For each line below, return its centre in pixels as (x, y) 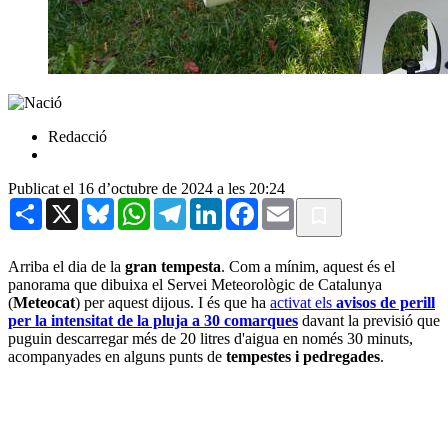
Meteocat (44, 302)
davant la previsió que (369, 320)
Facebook (289, 205)
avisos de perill (385, 302)
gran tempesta (173, 266)
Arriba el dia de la (66, 266)
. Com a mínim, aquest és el (308, 266)
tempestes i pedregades (303, 356)
